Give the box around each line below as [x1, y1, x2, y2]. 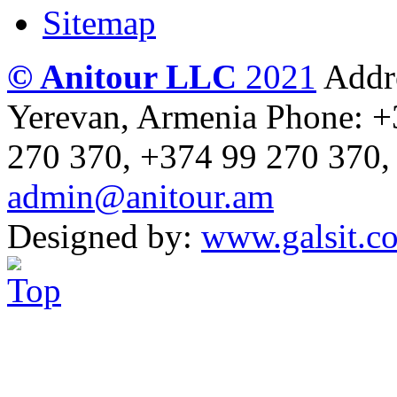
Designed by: [7, 217, 201, 256]
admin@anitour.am [7, 177, 274, 216]
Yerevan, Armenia [7, 97, 257, 136]
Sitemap [43, 4, 156, 43]
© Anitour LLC [7, 58, 237, 97]
